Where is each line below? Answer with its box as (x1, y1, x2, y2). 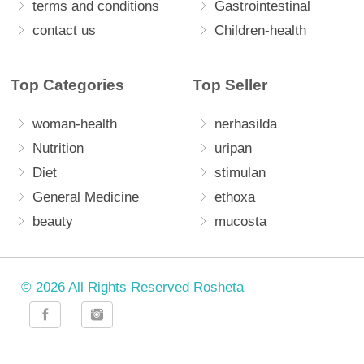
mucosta (214, 214, 266, 229)
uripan (214, 141, 252, 156)
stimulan (214, 165, 266, 180)
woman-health (32, 116, 117, 132)
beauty (32, 214, 73, 229)
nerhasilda (214, 116, 277, 132)
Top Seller (193, 76, 267, 93)
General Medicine (32, 189, 139, 205)
